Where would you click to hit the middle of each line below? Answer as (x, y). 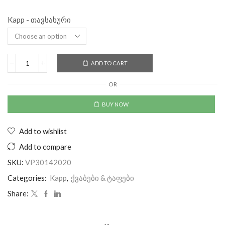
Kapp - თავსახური (39, 19)
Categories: (28, 178)
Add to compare (45, 147)
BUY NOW (115, 104)
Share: (18, 194)
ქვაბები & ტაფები (102, 178)
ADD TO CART (109, 63)
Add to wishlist (43, 131)
